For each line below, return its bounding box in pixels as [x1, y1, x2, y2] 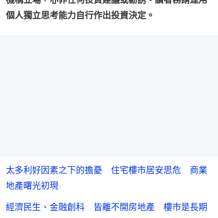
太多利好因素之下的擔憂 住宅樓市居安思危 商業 [6, 164, 207, 175]
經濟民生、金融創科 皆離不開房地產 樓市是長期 [6, 201, 207, 212]
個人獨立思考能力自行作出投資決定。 [6, 10, 155, 20]
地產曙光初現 [6, 180, 58, 191]
